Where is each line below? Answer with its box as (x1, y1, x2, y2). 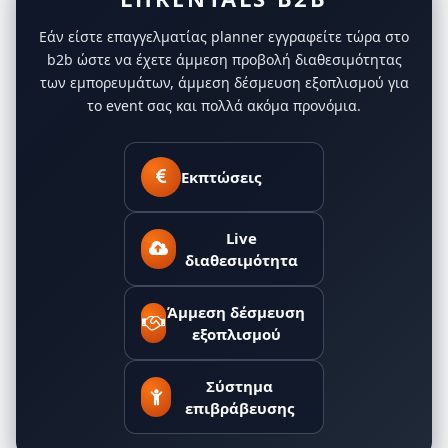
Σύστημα (205, 376, 273, 396)
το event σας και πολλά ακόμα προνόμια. (87, 96, 361, 115)
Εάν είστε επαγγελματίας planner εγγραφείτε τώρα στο (39, 27, 409, 46)
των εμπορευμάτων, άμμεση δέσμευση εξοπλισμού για (39, 73, 409, 92)
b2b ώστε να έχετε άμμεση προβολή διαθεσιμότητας (46, 50, 402, 69)
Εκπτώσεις (181, 167, 261, 187)
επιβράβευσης (184, 398, 294, 418)
